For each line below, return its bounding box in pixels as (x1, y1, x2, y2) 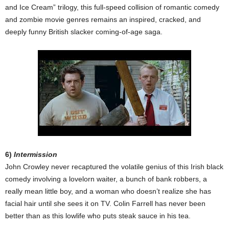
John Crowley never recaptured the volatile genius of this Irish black (5, 163, 223, 171)
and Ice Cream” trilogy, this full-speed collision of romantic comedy (5, 3, 219, 12)
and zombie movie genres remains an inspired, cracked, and (5, 15, 201, 24)
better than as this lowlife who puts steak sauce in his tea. (5, 212, 191, 220)
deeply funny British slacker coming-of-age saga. (5, 28, 163, 36)
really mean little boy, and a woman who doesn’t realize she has (5, 187, 211, 196)
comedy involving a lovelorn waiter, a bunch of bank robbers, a (5, 175, 207, 184)
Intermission (14, 150, 57, 159)
